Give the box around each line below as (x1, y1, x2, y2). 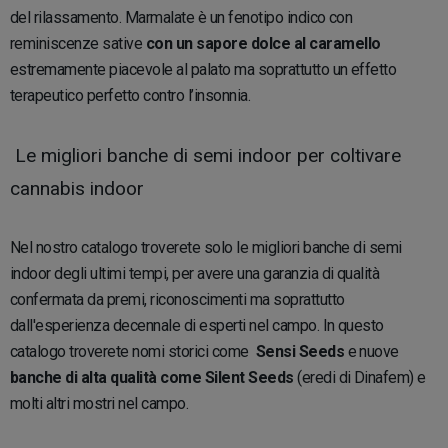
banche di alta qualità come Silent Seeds (10, 367, 294, 387)
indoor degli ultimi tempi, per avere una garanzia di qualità (10, 263, 380, 283)
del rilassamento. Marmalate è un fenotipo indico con (10, 7, 353, 27)
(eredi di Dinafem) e (293, 367, 426, 387)
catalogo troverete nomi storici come (10, 341, 256, 361)
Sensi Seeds (255, 341, 345, 361)
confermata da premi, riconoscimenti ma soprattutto (10, 289, 345, 309)
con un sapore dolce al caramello (142, 33, 381, 53)
